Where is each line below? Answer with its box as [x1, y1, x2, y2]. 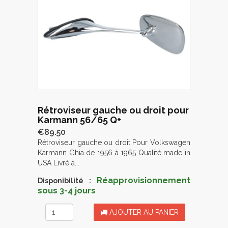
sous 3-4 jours [38, 185, 96, 195]
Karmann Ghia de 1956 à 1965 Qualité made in [38, 148, 190, 157]
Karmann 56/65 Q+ [38, 114, 121, 125]
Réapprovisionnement [97, 175, 190, 185]
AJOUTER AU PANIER [107, 208, 179, 216]
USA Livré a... [38, 158, 79, 167]
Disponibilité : [38, 176, 91, 185]
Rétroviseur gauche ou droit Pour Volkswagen [38, 138, 190, 147]
